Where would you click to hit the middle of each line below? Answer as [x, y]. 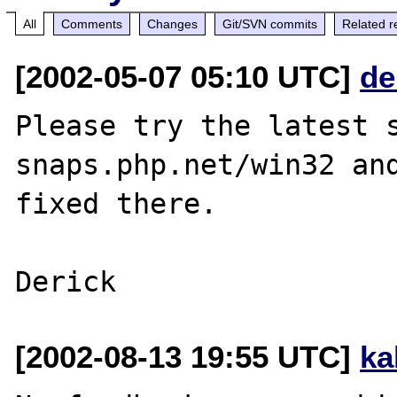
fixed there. [117, 203]
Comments [92, 23]
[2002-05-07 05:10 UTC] [188, 76]
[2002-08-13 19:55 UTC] [188, 356]
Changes [173, 23]
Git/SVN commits [270, 23]
